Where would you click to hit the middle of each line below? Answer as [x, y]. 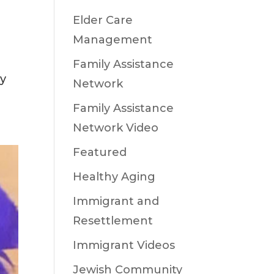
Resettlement [113, 221]
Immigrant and [116, 201]
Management [113, 40]
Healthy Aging [114, 177]
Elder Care [103, 20]
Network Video [116, 128]
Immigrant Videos [124, 245]
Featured [100, 152]
